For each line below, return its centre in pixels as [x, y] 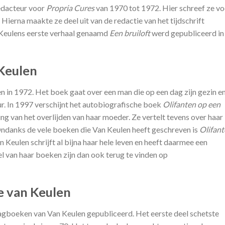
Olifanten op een [192, 104]
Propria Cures [70, 8]
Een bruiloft [130, 33]
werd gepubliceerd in [187, 33]
